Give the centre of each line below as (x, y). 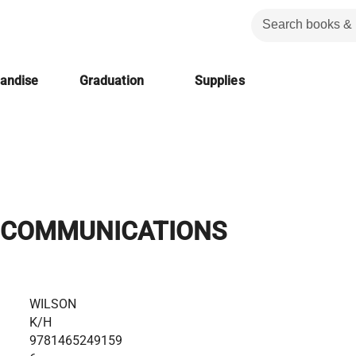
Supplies (219, 81)
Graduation (111, 81)
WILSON (53, 304)
